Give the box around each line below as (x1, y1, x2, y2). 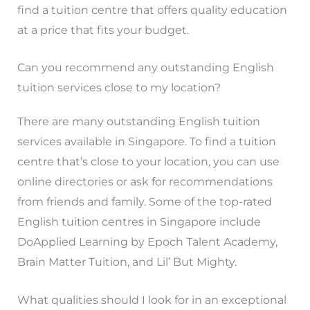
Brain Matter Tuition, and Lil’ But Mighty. (17, 255, 237, 269)
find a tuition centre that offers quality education (17, 3, 287, 17)
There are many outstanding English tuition (17, 115, 260, 129)
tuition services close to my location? (17, 81, 221, 95)
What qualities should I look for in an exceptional (17, 293, 286, 307)
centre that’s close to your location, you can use (17, 155, 280, 169)
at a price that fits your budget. (17, 23, 189, 37)
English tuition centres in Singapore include (17, 215, 261, 229)
